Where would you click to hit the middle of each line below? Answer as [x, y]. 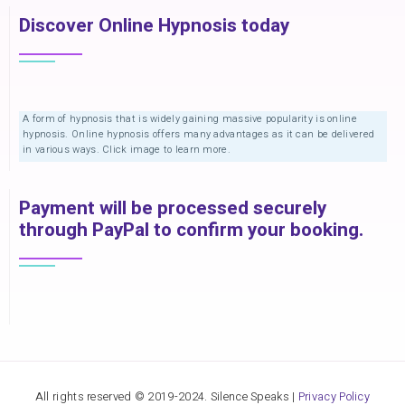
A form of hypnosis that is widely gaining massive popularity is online [190, 119]
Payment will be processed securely [173, 209]
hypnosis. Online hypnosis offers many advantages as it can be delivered [199, 135]
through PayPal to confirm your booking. [191, 231]
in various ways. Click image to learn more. [127, 150]
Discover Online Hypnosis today [154, 26]
